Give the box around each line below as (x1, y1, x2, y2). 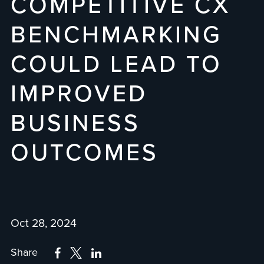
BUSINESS (10, 105, 140, 141)
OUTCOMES (10, 135, 159, 170)
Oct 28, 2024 (10, 214, 77, 232)
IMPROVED (10, 76, 147, 111)
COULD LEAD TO (10, 47, 222, 82)
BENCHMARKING (10, 17, 222, 52)
